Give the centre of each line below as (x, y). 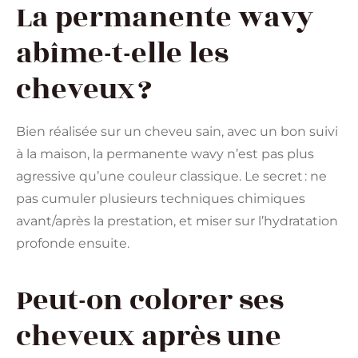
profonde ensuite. (73, 244)
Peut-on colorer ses (150, 301)
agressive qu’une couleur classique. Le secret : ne (171, 177)
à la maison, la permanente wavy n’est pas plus (165, 154)
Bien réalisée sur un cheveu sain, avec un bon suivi (177, 132)
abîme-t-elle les (122, 54)
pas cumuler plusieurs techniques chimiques (161, 199)
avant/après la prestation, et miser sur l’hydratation (177, 221)
